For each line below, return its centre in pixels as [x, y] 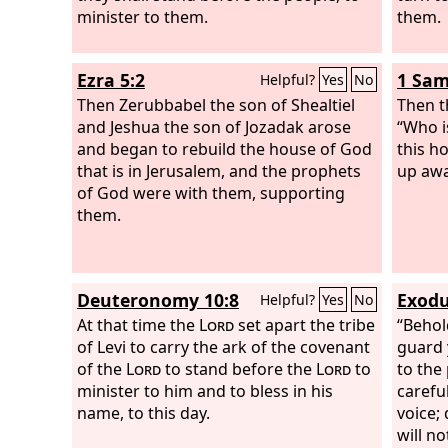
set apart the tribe [304, 324]
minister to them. [142, 16]
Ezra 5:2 [111, 80]
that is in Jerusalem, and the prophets [219, 170]
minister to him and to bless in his [205, 390]
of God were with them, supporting [211, 192]
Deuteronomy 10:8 [158, 300]
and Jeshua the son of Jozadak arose [214, 126]
